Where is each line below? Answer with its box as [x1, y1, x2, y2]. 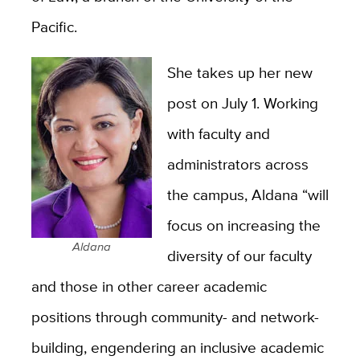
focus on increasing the [166, 214, 321, 237]
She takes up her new [166, 61, 313, 84]
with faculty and [166, 122, 270, 145]
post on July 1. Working [166, 92, 318, 115]
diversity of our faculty [166, 244, 312, 268]
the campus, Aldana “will [166, 183, 329, 207]
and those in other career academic [31, 275, 267, 298]
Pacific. [31, 15, 77, 39]
